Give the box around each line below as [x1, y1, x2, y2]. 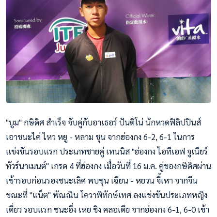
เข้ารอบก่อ [6, 174, 41, 186]
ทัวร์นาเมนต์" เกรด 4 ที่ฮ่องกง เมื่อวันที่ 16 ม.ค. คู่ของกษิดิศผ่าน [6, 160, 211, 171]
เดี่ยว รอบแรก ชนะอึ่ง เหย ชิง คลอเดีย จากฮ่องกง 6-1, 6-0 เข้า [6, 203, 209, 215]
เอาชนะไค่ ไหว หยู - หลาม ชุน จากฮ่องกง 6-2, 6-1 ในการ [6, 131, 195, 142]
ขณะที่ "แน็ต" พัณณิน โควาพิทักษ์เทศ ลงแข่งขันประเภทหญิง [6, 189, 207, 200]
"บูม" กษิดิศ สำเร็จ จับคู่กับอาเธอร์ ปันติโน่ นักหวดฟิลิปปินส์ [6, 116, 201, 127]
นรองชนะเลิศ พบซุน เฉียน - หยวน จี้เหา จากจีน [41, 174, 198, 186]
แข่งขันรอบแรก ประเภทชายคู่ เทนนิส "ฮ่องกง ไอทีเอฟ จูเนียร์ [6, 145, 208, 156]
